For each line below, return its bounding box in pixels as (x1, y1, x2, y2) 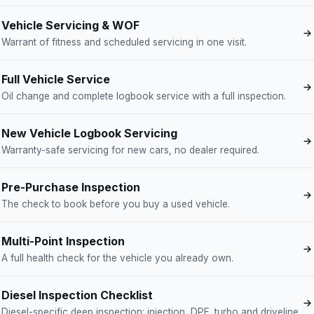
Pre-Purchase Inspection (1, 180, 140, 194)
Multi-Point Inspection (1, 234, 125, 248)
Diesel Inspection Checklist (1, 288, 153, 302)
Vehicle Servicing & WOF (1, 18, 139, 32)
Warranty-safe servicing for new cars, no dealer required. (1, 144, 259, 156)
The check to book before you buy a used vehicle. (1, 198, 230, 210)
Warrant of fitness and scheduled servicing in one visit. (1, 36, 247, 48)
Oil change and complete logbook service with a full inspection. (1, 90, 286, 102)
